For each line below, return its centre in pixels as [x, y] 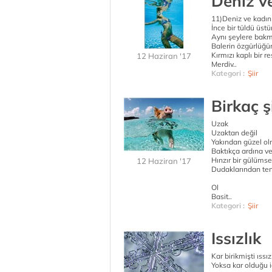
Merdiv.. [224, 64]
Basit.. [222, 196]
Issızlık [236, 238]
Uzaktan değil [234, 133]
